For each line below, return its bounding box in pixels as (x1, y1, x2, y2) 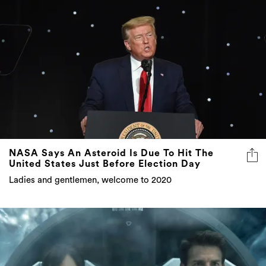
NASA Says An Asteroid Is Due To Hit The (9, 148, 214, 158)
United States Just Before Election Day (9, 159, 201, 169)
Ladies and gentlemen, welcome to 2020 (9, 175, 172, 185)
